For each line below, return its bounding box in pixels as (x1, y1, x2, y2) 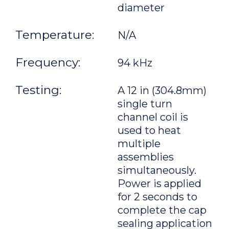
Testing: (15, 83, 61, 97)
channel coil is (118, 111, 188, 123)
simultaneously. (118, 164, 196, 176)
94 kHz (118, 57, 152, 69)
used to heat (118, 124, 181, 136)
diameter (118, 2, 165, 14)
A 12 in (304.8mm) (118, 84, 207, 97)
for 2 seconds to (118, 191, 197, 203)
